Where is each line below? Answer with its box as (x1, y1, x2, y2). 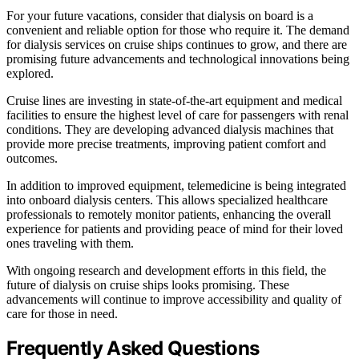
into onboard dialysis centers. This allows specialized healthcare (6, 192, 328, 207)
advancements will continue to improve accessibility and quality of (6, 292, 341, 306)
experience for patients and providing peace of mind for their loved (6, 221, 343, 236)
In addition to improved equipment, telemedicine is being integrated (6, 178, 346, 192)
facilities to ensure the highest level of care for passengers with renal (6, 107, 349, 122)
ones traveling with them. (6, 236, 134, 250)
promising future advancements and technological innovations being (6, 51, 349, 66)
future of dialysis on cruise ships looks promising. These (6, 277, 289, 292)
